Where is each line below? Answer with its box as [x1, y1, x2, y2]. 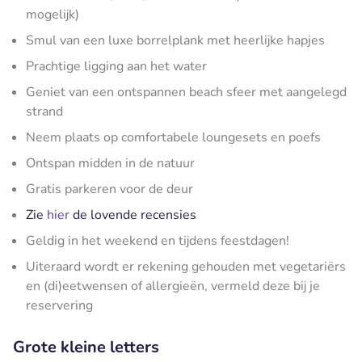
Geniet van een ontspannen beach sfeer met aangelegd [26, 82, 347, 101]
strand [26, 102, 63, 120]
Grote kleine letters [13, 335, 159, 358]
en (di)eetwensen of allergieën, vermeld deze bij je [26, 276, 320, 295]
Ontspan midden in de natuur [26, 154, 195, 172]
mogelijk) [26, 5, 79, 23]
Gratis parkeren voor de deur [26, 179, 193, 198]
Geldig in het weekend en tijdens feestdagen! [26, 231, 289, 250]
